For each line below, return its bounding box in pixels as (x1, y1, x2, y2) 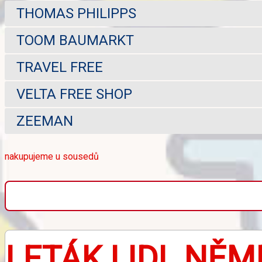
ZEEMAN (16, 113, 73, 129)
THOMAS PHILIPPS (16, 5, 136, 22)
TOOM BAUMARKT (16, 32, 134, 49)
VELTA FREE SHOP (16, 86, 132, 102)
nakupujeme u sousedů (5, 151, 99, 162)
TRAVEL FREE (16, 59, 103, 75)
